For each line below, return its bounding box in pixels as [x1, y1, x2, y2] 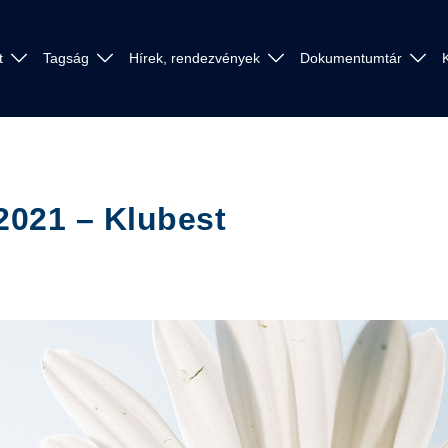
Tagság [43, 49, 89, 66]
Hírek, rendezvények [129, 49, 260, 66]
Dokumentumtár [300, 49, 402, 66]
